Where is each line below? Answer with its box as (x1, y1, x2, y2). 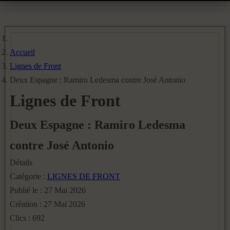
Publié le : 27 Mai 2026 (10, 186, 86, 195)
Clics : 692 (10, 214, 45, 222)
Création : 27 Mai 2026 (10, 200, 85, 208)
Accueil (10, 48, 35, 56)
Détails (10, 158, 32, 167)
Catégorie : (10, 172, 47, 181)
